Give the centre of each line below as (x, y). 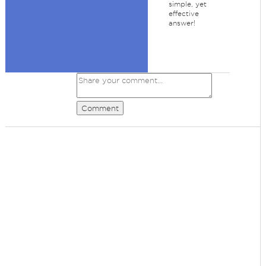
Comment (100, 108)
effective (183, 13)
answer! (182, 23)
